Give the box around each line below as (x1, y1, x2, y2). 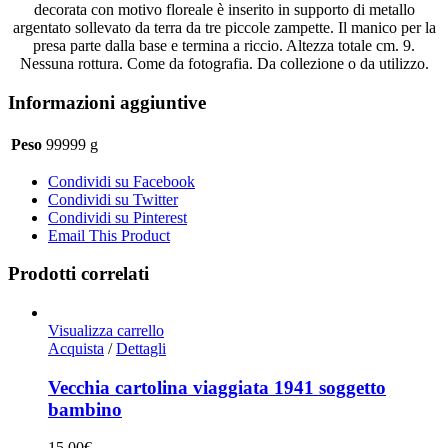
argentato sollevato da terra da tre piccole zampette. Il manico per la (12, 19, 436, 37)
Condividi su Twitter (48, 190, 178, 208)
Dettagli (116, 340, 166, 357)
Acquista (48, 340, 104, 357)
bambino (48, 398, 122, 420)
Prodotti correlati (8, 263, 149, 285)
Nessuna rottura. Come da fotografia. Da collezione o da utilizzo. (19, 55, 429, 73)
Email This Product (48, 226, 170, 244)
